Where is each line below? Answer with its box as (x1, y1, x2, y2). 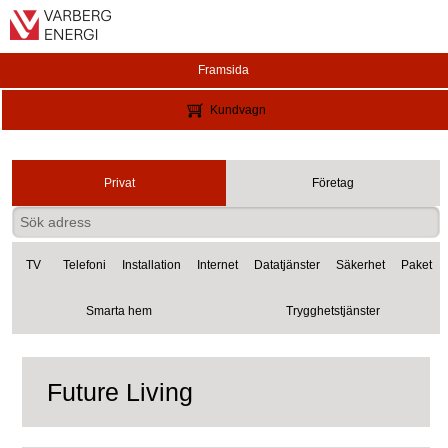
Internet (197, 257, 238, 272)
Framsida (198, 63, 249, 77)
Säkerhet (336, 257, 385, 272)
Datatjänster (254, 257, 320, 272)
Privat (103, 176, 135, 190)
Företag (312, 176, 354, 190)
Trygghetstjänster (286, 303, 380, 318)
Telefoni (63, 257, 106, 272)
